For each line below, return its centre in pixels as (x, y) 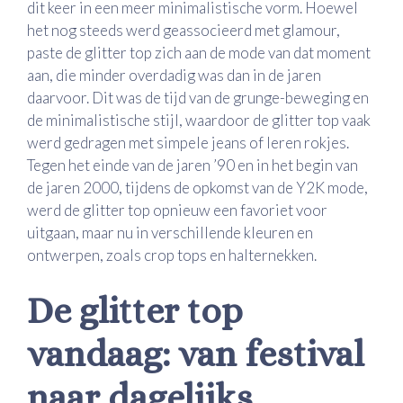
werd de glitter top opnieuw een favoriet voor (177, 210)
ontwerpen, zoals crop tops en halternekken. (172, 255)
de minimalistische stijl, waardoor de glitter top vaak (199, 121)
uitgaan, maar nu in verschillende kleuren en (170, 233)
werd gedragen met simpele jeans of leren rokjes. (188, 143)
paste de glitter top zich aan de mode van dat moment (199, 53)
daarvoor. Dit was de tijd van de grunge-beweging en (198, 98)
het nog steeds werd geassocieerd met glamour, (184, 31)
